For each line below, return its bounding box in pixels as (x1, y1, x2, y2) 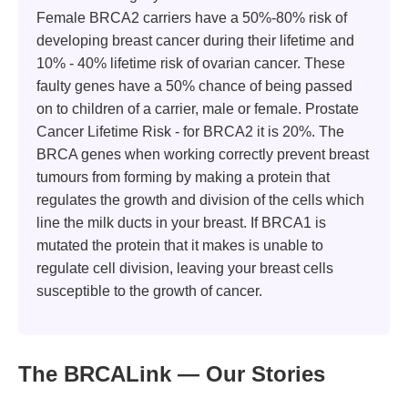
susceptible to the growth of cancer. (36, 283, 262, 300)
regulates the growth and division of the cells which (36, 192, 364, 209)
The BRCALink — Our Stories (18, 362, 325, 387)
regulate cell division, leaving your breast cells (36, 260, 333, 277)
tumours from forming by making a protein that (36, 169, 330, 186)
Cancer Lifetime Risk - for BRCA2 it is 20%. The (36, 124, 344, 140)
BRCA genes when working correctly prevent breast (36, 147, 369, 163)
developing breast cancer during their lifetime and (36, 33, 354, 49)
